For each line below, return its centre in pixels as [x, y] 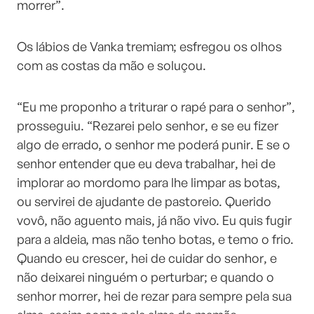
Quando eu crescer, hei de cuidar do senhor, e [147, 258]
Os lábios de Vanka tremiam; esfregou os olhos [149, 46]
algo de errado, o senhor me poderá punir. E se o [153, 144]
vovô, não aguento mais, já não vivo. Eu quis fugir [154, 220]
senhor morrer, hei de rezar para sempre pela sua [154, 296]
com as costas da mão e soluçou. [111, 65]
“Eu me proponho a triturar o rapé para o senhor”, [156, 107]
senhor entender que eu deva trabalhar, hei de [146, 163]
